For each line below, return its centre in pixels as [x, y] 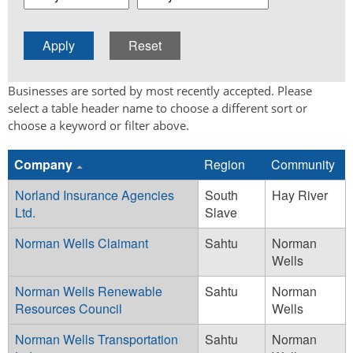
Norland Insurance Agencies [95, 195]
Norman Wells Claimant [82, 243]
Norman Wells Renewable [89, 291]
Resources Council [69, 308]
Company [43, 164]
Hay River [300, 195]
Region [225, 164]
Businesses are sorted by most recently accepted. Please [160, 90]
